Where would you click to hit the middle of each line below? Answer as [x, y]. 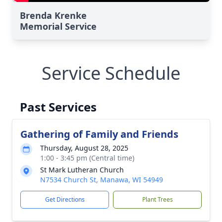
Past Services [58, 107]
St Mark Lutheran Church [82, 170]
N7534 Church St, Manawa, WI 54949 [102, 180]
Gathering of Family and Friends [99, 134]
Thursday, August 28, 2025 [84, 148]
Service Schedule [111, 73]
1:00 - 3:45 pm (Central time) [87, 158]
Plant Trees [157, 199]
